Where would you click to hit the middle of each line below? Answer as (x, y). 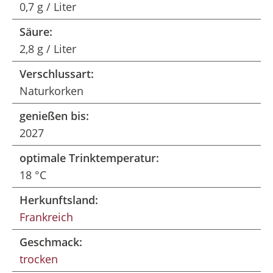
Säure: (36, 32)
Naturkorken (51, 91)
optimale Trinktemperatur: (89, 158)
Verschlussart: (57, 74)
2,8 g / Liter (48, 49)
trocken (39, 259)
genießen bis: (54, 116)
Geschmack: (51, 242)
